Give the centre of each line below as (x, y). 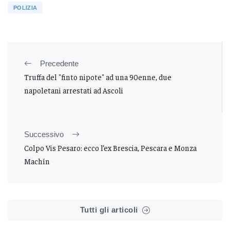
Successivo (44, 134)
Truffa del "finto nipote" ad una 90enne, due (98, 76)
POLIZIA (25, 7)
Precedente (59, 63)
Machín (37, 161)
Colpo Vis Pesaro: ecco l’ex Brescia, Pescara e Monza (110, 147)
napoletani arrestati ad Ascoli (74, 90)
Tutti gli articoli (109, 209)
